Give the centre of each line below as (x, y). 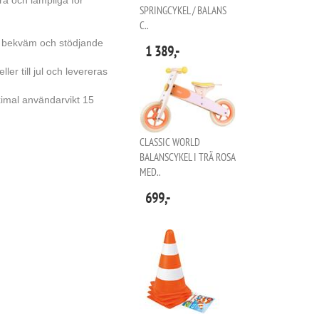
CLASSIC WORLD (170, 142)
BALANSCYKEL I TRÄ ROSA (188, 157)
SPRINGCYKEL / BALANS (183, 10)
